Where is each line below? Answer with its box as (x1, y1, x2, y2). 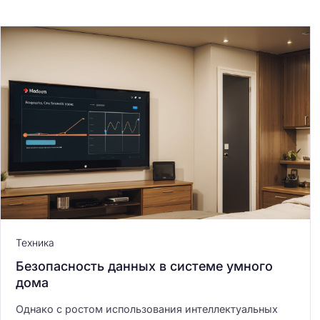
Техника (16, 236, 54, 249)
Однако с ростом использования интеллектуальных (16, 303, 278, 316)
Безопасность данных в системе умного (16, 259, 273, 274)
